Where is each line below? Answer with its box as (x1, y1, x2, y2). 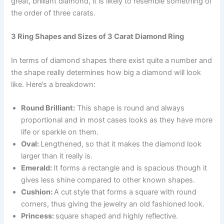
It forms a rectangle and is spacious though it (53, 163, 207, 172)
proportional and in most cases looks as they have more (21, 115, 213, 124)
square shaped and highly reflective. (55, 211, 178, 220)
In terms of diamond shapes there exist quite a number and (11, 55, 212, 65)
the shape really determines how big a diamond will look (11, 67, 201, 77)
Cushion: (21, 187, 54, 196)
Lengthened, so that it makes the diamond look (40, 139, 202, 148)
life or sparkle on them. (21, 127, 99, 136)
